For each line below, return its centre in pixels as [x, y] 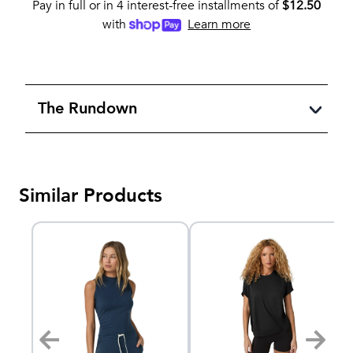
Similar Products [91, 195]
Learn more [219, 24]
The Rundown [87, 108]
